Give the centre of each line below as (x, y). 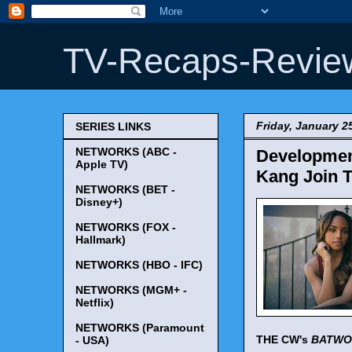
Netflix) (95, 303)
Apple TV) (102, 165)
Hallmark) (101, 240)
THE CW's (284, 339)
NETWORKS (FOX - (126, 227)
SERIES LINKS (113, 127)
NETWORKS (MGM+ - (131, 290)
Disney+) (99, 202)
